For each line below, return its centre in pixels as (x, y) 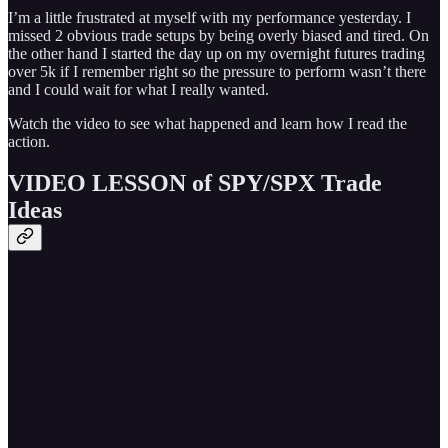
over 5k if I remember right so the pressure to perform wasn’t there (217, 71)
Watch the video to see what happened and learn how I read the (207, 123)
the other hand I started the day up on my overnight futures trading (216, 53)
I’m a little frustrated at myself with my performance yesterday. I (209, 17)
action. (29, 141)
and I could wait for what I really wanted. (138, 89)
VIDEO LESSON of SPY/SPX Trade (195, 183)
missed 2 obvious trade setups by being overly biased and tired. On (218, 35)
